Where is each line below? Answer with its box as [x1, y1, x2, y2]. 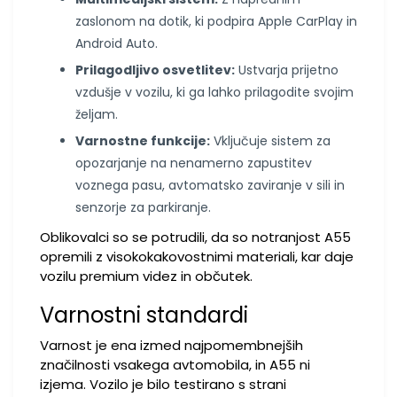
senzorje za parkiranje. [75, 198, 211, 216]
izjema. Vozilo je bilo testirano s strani [40, 375, 286, 393]
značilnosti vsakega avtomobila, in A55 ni [40, 355, 310, 374]
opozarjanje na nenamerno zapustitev [75, 154, 312, 172]
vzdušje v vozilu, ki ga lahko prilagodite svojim [75, 83, 354, 101]
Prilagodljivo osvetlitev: [75, 61, 235, 79]
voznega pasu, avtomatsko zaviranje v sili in [75, 176, 345, 194]
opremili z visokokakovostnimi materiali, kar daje [40, 247, 354, 266]
